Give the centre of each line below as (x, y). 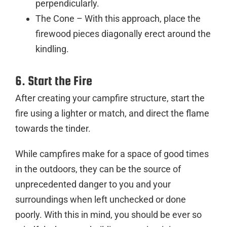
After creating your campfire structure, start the (110, 98)
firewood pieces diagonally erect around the (123, 33)
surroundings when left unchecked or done (101, 199)
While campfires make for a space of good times (112, 154)
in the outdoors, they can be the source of (98, 169)
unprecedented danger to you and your (93, 184)
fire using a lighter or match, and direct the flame (112, 113)
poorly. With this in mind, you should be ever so (108, 214)
